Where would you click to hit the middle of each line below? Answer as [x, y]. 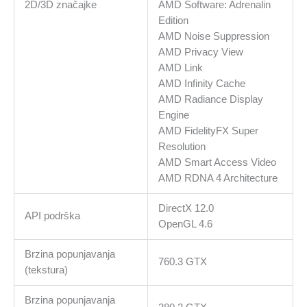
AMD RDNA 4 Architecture [218, 178]
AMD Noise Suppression [213, 36]
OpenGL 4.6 [185, 224]
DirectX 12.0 [186, 208]
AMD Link [180, 67]
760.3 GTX [182, 261]
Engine [173, 115]
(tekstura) [46, 270]
